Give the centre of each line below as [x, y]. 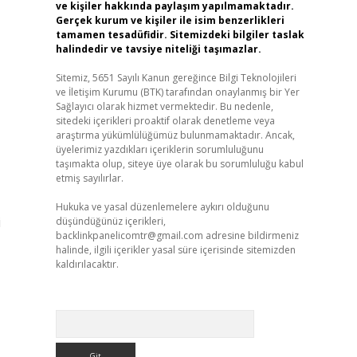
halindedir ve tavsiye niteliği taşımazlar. [158, 49]
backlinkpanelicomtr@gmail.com [129, 235]
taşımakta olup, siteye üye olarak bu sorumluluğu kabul [179, 164]
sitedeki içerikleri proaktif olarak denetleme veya [165, 121]
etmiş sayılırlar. [89, 178]
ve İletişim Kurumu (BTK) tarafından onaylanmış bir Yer [177, 92]
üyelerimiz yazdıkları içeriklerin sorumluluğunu [159, 149]
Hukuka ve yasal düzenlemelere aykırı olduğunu [162, 207]
